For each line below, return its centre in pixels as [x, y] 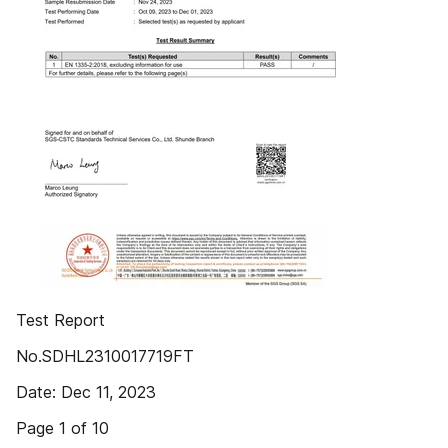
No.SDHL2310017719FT [105, 356]
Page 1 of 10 [62, 428]
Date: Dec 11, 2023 [86, 392]
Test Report [60, 320]
